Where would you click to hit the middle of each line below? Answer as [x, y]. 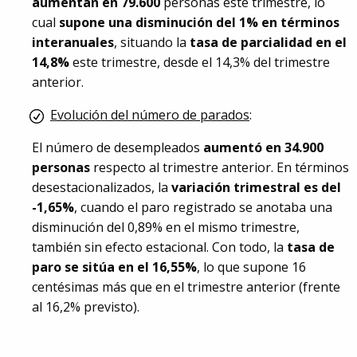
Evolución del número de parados [150, 115]
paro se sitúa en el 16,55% [114, 267]
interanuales [73, 42]
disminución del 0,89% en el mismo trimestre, [166, 227]
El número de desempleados [118, 147]
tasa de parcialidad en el [268, 42]
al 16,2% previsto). [86, 307]
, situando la [152, 42]
